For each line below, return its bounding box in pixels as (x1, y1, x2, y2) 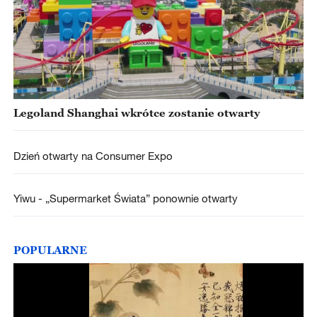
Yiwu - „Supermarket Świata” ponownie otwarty (13, 191, 238, 204)
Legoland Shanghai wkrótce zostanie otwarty (13, 106, 260, 120)
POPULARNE (13, 243, 87, 257)
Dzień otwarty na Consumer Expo (13, 149, 175, 162)
